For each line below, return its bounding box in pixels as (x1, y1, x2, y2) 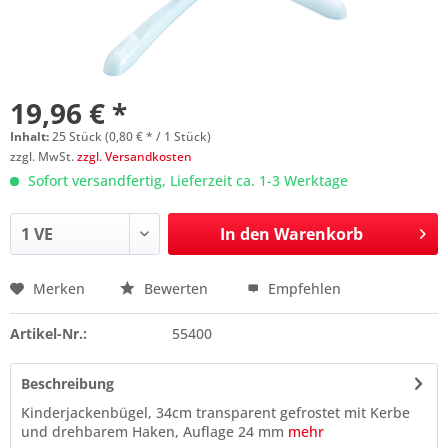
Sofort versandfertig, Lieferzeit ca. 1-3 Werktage (24, 171, 348, 190)
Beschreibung (21, 374, 114, 393)
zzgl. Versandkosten (77, 148, 192, 165)
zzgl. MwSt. (10, 148, 77, 165)
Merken (33, 279, 85, 298)
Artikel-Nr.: (10, 324, 87, 343)
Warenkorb (273, 223, 363, 245)
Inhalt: (10, 128, 52, 145)
